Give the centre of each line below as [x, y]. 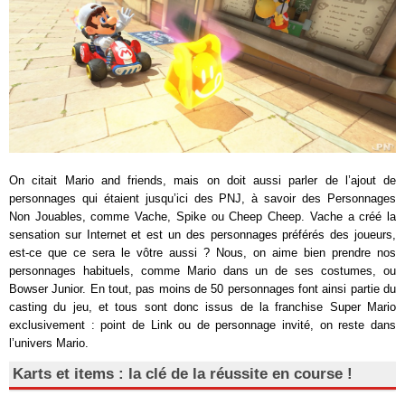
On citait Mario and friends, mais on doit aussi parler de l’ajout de [202, 181]
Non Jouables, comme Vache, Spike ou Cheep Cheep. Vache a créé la [202, 217]
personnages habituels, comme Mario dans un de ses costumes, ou [202, 271]
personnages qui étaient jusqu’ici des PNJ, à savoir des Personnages [202, 199]
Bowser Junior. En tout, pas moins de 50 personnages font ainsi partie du [202, 289]
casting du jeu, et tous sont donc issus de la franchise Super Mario [202, 307]
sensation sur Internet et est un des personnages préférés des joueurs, [202, 235]
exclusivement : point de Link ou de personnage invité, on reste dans [202, 325]
